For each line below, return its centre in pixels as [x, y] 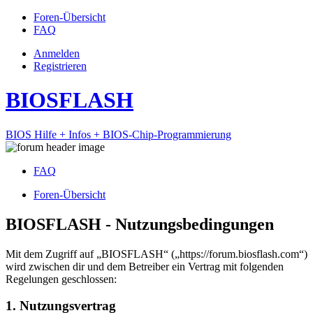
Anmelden [57, 53]
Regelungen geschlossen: [61, 279]
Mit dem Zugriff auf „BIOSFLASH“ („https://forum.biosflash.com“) [156, 254]
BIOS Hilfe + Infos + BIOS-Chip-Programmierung [118, 134]
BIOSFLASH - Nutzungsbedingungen [140, 224]
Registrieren [60, 66]
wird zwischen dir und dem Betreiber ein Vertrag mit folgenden [145, 266]
